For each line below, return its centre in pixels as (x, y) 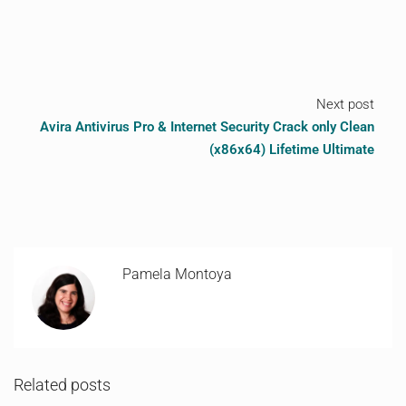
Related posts (62, 384)
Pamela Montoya (177, 274)
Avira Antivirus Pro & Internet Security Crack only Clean (207, 127)
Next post (345, 104)
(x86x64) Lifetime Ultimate (292, 150)
